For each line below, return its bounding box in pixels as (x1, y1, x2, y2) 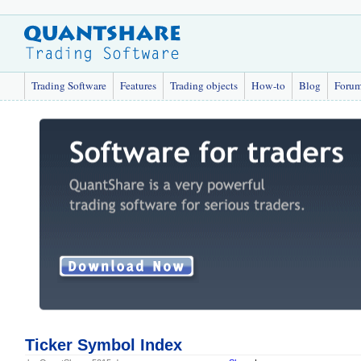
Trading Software (31, 78, 106, 93)
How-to (251, 78, 285, 93)
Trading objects (170, 78, 238, 93)
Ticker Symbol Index (24, 336, 182, 354)
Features (120, 78, 156, 93)
